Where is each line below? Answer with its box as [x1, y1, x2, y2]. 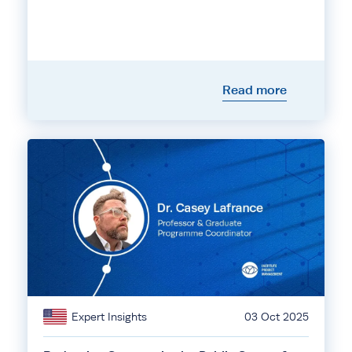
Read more [222, 82, 287, 97]
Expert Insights [71, 310, 147, 323]
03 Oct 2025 [244, 310, 309, 323]
